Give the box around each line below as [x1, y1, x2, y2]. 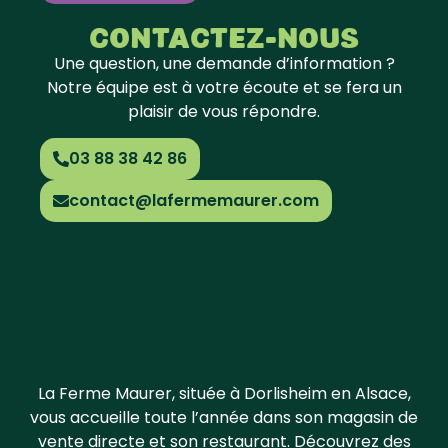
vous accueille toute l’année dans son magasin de [30, 406, 418, 430]
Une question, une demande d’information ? [53, 51, 395, 75]
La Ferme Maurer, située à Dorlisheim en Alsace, [37, 382, 411, 406]
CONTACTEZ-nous [89, 20, 359, 55]
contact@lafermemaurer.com [69, 189, 319, 213]
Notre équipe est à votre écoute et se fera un [46, 75, 402, 99]
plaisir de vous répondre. [128, 99, 320, 123]
